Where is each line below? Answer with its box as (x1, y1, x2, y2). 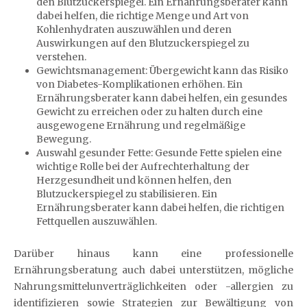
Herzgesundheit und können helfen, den (36, 174, 232, 186)
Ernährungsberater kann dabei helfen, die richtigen (36, 201, 284, 214)
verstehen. (36, 51, 86, 63)
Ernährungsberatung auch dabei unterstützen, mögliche (14, 263, 293, 276)
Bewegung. (36, 133, 91, 145)
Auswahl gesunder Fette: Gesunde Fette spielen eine (36, 147, 282, 159)
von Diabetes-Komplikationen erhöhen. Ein (36, 78, 243, 90)
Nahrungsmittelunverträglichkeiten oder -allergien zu (14, 280, 293, 293)
